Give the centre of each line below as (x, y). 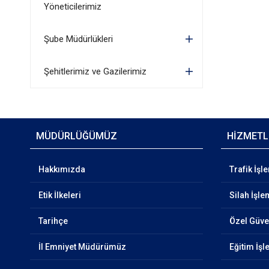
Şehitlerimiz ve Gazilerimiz (95, 71)
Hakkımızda (62, 169)
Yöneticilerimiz (72, 7)
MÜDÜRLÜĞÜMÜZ (76, 136)
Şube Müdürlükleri (78, 39)
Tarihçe (53, 221)
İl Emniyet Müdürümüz (82, 247)
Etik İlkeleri (59, 195)
